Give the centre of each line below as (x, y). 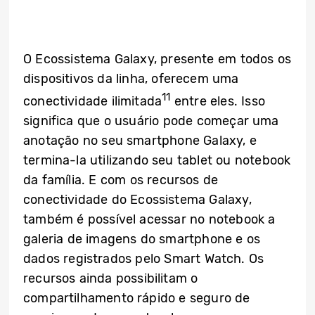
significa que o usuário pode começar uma (151, 121)
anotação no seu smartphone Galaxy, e (140, 141)
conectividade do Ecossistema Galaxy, (137, 200)
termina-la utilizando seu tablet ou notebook (157, 161)
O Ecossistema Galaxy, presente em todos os (157, 59)
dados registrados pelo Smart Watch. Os (144, 259)
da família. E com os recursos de (121, 180)
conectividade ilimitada (93, 102)
